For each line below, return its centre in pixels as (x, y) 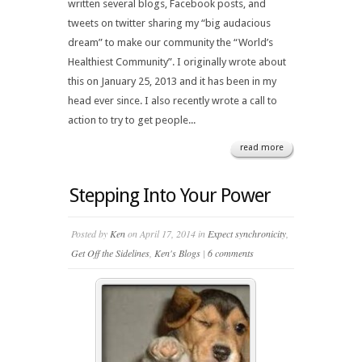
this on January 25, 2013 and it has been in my (172, 81)
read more (262, 147)
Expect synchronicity (247, 234)
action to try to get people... (132, 120)
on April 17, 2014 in (166, 234)
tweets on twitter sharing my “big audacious (169, 23)
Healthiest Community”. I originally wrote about (177, 62)
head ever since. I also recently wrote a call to (173, 101)
